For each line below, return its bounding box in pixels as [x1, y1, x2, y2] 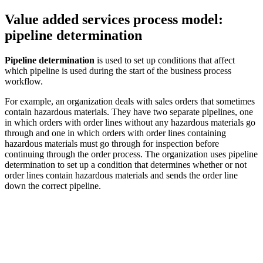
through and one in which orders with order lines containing [5, 127, 226, 138]
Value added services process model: [5, 11, 223, 27]
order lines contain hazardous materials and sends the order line [5, 170, 238, 180]
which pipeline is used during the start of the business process [5, 65, 231, 76]
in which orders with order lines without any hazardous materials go [5, 117, 255, 127]
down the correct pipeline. [5, 180, 101, 191]
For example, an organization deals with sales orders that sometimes [5, 96, 255, 106]
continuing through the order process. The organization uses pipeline [5, 149, 258, 159]
